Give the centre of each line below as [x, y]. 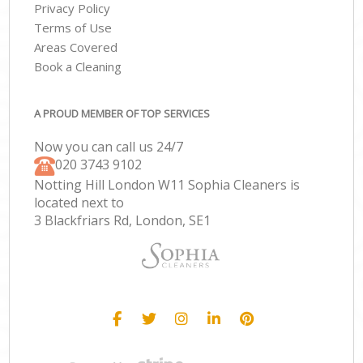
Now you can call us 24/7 [109, 146]
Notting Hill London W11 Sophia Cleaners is [167, 184]
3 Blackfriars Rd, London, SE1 [123, 220]
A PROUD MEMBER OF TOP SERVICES [122, 113]
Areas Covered [76, 47]
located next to [79, 202]
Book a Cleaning [78, 67]
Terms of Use [73, 28]
